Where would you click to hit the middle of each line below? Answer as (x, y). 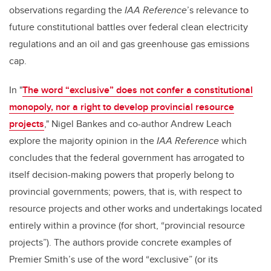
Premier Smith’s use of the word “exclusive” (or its (113, 260)
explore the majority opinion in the (83, 141)
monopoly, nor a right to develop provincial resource (122, 107)
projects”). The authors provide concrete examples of (120, 243)
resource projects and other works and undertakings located (135, 209)
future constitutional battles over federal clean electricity (129, 27)
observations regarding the (67, 10)
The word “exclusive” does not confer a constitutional (138, 90)
